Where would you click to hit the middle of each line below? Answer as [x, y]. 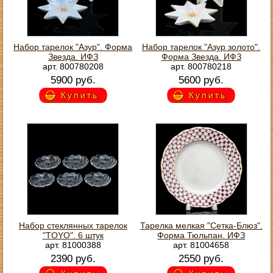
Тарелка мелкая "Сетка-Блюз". [201, 225]
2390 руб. [73, 258]
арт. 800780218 [201, 66]
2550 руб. [201, 258]
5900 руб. [73, 80]
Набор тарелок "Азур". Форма [73, 47]
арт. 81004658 [201, 245]
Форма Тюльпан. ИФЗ [201, 235]
